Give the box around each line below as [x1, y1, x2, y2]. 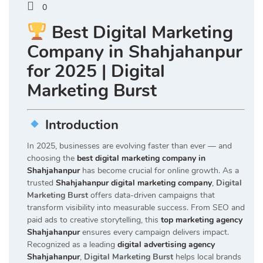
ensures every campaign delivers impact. [80, 227, 229, 238]
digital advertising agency [117, 239, 215, 251]
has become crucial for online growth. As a [80, 165, 239, 177]
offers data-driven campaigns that [88, 190, 215, 201]
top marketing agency [161, 214, 242, 226]
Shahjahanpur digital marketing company [56, 177, 212, 189]
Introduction [45, 116, 119, 134]
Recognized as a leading [27, 239, 117, 251]
